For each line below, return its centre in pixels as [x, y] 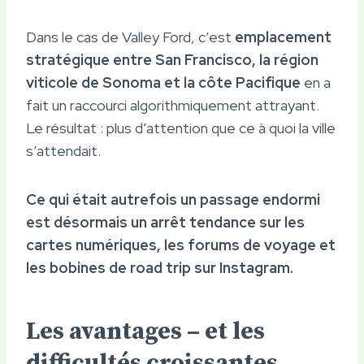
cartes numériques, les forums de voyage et [181, 245]
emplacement [283, 37]
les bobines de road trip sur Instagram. [160, 267]
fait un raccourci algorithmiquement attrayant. [173, 105]
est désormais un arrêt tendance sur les [165, 222]
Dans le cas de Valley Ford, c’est [130, 37]
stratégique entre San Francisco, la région [172, 59]
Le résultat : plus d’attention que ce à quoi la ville [181, 128]
